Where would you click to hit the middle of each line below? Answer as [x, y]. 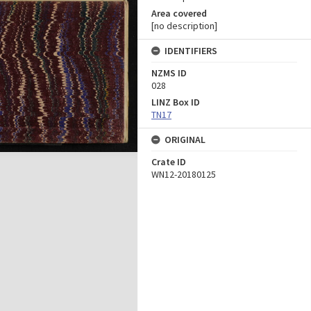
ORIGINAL [185, 140]
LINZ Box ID [176, 102]
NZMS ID [169, 73]
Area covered [179, 13]
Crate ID [169, 162]
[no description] [184, 26]
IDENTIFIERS [191, 51]
